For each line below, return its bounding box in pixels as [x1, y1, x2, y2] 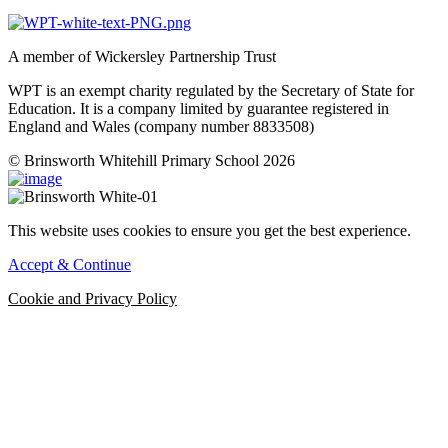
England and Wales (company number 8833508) [8, 117, 314, 135]
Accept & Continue [8, 255, 131, 273]
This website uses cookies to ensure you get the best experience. [8, 221, 411, 239]
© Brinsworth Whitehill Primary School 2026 [8, 151, 295, 169]
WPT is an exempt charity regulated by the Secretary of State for [8, 81, 414, 99]
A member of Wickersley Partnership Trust [8, 47, 276, 65]
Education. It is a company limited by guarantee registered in [8, 99, 389, 117]
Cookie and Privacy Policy [8, 289, 177, 307]
